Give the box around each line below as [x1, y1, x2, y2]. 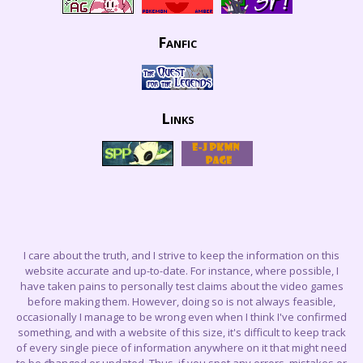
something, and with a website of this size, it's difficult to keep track [17, 325, 346, 340]
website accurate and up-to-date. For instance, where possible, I [24, 263, 339, 279]
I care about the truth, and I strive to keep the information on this [23, 248, 340, 263]
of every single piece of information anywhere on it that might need [16, 340, 347, 356]
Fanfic [158, 32, 197, 52]
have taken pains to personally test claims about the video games [19, 279, 344, 294]
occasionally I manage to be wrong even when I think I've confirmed [16, 310, 347, 325]
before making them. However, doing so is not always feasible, [28, 294, 335, 310]
